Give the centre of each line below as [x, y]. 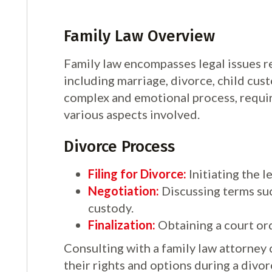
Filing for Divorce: [138, 174]
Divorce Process [120, 147]
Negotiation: [124, 191]
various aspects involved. [132, 114]
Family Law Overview [140, 36]
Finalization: [122, 225]
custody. [111, 208]
